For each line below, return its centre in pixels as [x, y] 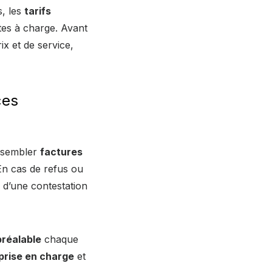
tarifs [38, 11]
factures [61, 151]
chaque [60, 239]
